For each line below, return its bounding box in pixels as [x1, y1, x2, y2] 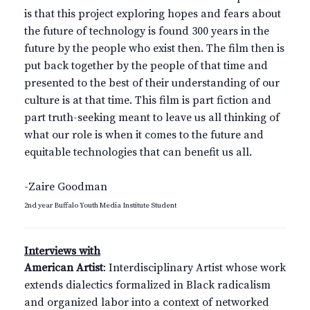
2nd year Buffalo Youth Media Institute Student [24, 200, 176, 210]
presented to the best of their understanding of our [24, 75, 280, 90]
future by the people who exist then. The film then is [24, 41, 284, 55]
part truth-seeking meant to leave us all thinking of [24, 110, 280, 125]
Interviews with [24, 244, 100, 258]
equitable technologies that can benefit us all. [24, 145, 255, 159]
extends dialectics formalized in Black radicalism [24, 277, 271, 292]
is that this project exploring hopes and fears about [24, 6, 281, 21]
